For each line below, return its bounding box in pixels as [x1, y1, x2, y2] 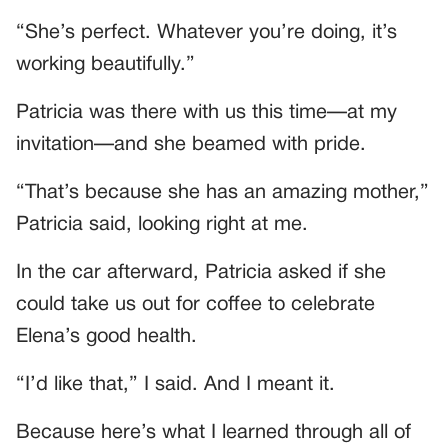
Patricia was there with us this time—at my [16, 103, 397, 122]
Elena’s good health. [16, 327, 197, 346]
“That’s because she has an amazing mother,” [16, 183, 429, 202]
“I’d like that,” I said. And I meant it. [16, 375, 335, 394]
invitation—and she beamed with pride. [16, 135, 366, 154]
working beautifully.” [16, 55, 195, 74]
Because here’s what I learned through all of [16, 423, 411, 442]
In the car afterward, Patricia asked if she [16, 263, 386, 282]
